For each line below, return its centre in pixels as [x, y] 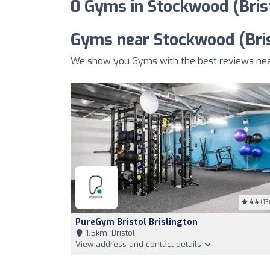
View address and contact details [140, 244]
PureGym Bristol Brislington [137, 222]
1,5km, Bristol [109, 233]
